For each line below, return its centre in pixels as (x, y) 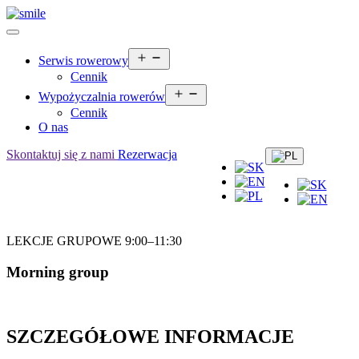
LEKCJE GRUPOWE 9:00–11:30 (94, 241)
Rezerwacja (147, 154)
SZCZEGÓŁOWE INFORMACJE (150, 337)
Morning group (58, 272)
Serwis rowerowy (83, 61)
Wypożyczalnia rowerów (102, 97)
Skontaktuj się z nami (62, 154)
